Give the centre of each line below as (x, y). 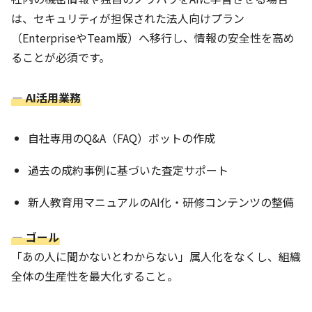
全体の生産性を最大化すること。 (95, 275)
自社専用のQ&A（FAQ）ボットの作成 (122, 138)
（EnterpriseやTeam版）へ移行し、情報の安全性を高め (153, 37)
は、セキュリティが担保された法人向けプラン (128, 18)
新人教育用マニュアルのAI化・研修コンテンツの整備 (161, 202)
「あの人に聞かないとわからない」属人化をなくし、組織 (156, 256)
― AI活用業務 (46, 97)
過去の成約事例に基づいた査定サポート (128, 170)
